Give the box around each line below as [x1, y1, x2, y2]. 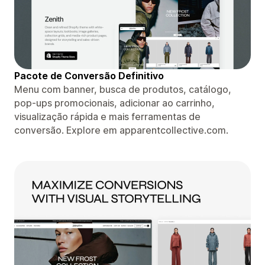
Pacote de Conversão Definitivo [14, 69, 164, 82]
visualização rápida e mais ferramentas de [14, 110, 201, 122]
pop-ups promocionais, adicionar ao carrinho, [14, 96, 215, 109]
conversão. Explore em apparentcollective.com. [14, 124, 228, 136]
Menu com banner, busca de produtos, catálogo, [14, 83, 231, 95]
